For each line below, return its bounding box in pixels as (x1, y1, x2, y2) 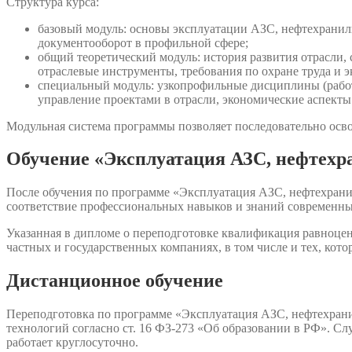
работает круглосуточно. (6, 335, 138, 350)
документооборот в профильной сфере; (38, 35, 248, 49)
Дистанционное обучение (6, 270, 223, 291)
